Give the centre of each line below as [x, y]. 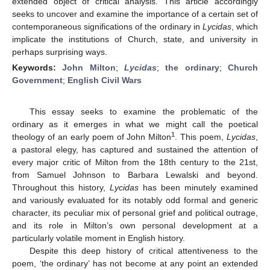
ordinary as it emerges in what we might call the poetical [135, 124]
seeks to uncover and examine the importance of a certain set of [135, 14]
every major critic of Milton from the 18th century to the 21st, [135, 162]
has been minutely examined [198, 188]
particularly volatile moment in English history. [99, 238]
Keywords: [37, 67]
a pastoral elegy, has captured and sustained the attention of [135, 150]
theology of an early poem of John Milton [92, 137]
